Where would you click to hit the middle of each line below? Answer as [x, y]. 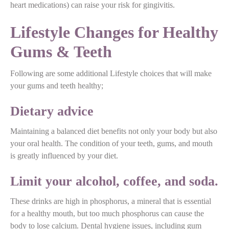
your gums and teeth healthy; [57, 85]
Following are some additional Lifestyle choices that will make [111, 73]
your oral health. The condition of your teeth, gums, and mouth [111, 143]
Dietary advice [52, 111]
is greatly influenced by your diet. [64, 155]
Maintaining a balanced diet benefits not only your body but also [114, 131]
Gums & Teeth [61, 51]
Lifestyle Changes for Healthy [114, 32]
